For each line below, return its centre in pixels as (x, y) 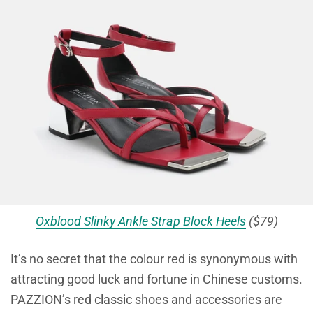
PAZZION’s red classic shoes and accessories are (146, 299)
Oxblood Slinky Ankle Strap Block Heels (140, 221)
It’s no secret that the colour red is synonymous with (154, 259)
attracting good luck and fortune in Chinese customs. (156, 279)
